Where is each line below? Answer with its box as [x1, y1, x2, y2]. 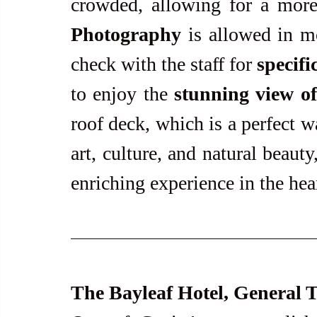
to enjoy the [71, 83, 174, 105]
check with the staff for [71, 53, 257, 76]
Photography [71, 23, 181, 46]
